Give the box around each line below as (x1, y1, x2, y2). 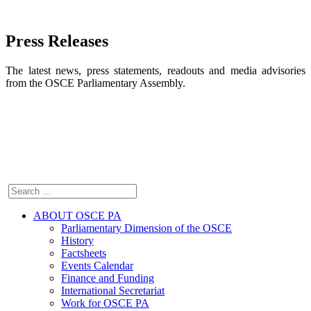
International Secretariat (61, 284, 165, 296)
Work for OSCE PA (61, 296, 149, 309)
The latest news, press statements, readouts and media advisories (6, 64, 305, 76)
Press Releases (6, 31, 108, 50)
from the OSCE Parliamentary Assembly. (6, 76, 185, 89)
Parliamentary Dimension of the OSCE (61, 221, 232, 234)
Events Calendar (61, 259, 133, 271)
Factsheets (61, 246, 106, 259)
